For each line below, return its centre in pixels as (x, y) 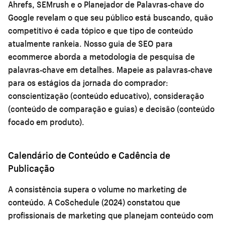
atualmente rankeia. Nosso (58, 43)
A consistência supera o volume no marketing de (97, 189)
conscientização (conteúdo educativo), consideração (106, 95)
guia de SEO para (141, 43)
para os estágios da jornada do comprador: (88, 82)
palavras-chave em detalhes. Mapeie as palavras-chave (110, 69)
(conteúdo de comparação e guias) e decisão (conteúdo (111, 108)
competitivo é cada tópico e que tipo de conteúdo (100, 30)
